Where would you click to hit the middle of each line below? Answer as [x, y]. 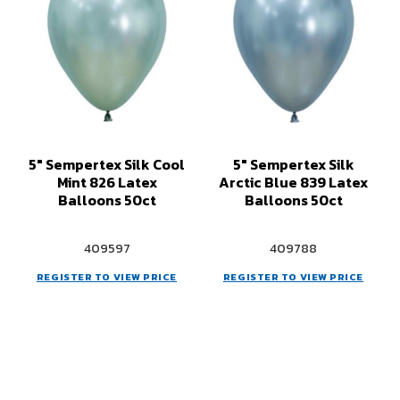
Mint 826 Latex [107, 182]
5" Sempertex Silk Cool [107, 164]
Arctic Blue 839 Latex [293, 182]
